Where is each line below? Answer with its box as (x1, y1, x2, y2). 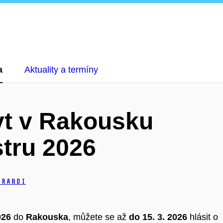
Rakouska (26, 212, 68, 222)
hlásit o (190, 212, 218, 222)
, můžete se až (68, 212, 129, 222)
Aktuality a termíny (24, 65, 98, 75)
